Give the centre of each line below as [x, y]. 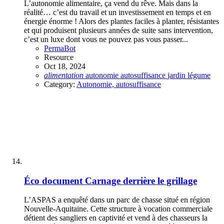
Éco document [53, 180]
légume [199, 75]
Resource [59, 57]
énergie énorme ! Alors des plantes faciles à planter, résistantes [121, 21]
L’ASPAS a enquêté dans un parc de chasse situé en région [117, 200]
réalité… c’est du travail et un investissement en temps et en [117, 12]
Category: [60, 84]
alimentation [64, 75]
